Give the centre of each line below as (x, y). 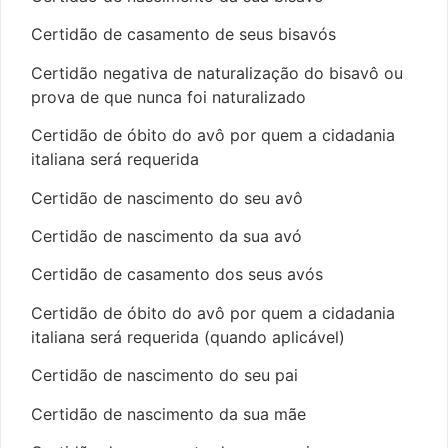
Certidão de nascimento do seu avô (167, 197)
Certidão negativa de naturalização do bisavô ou (217, 72)
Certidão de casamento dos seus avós (177, 274)
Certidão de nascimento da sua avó (166, 235)
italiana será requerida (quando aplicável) (188, 336)
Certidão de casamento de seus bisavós (183, 34)
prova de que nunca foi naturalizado (168, 96)
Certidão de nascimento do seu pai (164, 375)
